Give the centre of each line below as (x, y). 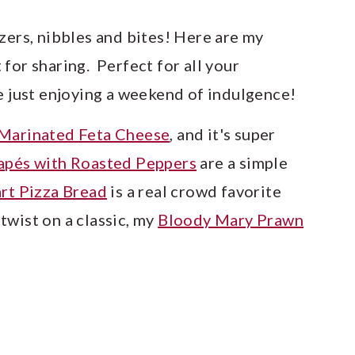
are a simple (242, 163)
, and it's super (223, 134)
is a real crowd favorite (195, 191)
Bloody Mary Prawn (231, 220)
